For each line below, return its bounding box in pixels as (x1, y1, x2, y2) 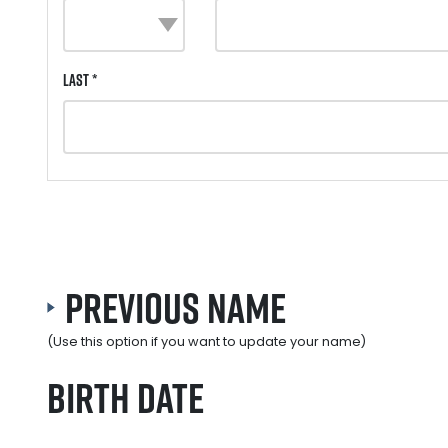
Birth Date (47, 367, 204, 427)
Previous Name (65, 277, 286, 337)
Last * (63, 68, 97, 91)
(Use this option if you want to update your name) (47, 332, 366, 350)
